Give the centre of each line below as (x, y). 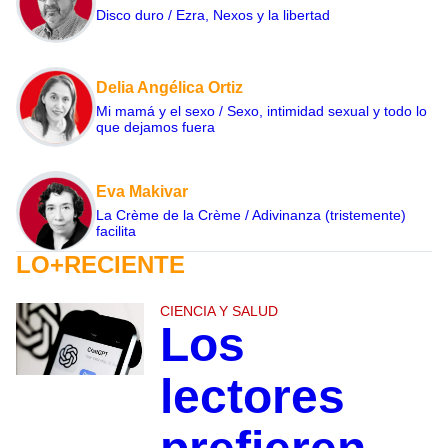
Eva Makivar (142, 192)
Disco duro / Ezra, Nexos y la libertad (213, 15)
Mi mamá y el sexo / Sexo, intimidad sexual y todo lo (261, 111)
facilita (116, 231)
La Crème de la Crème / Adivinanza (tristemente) (251, 215)
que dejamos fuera (155, 127)
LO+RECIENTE (100, 265)
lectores (252, 397)
